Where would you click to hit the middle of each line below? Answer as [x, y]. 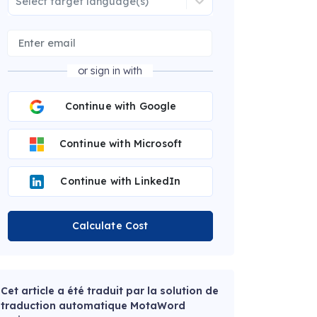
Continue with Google [121, 106]
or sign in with [110, 71]
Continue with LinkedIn [121, 181]
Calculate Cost [110, 226]
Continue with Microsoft [121, 144]
